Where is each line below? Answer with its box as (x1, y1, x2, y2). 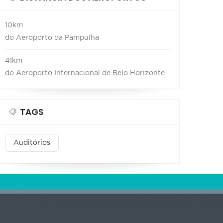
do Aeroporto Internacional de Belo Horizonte (5, 69, 165, 77)
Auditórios (13, 139, 50, 146)
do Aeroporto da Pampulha (5, 34, 99, 41)
